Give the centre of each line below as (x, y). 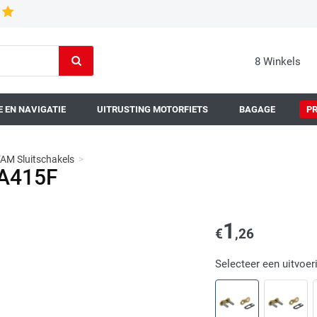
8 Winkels (278, 62)
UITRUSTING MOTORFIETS (152, 109)
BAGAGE (257, 109)
